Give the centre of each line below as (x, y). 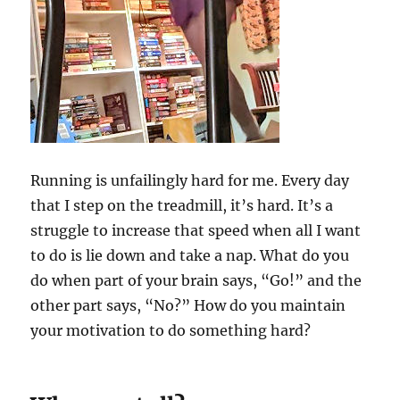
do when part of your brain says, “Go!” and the (196, 280)
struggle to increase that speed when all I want (196, 230)
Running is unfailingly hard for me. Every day (190, 180)
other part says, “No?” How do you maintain (188, 305)
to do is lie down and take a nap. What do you (190, 255)
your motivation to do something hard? (171, 330)
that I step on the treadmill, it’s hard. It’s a (182, 205)
